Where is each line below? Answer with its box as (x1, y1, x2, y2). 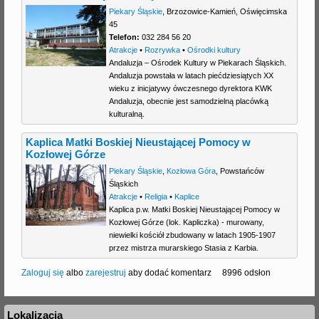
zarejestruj (85, 267, 126, 278)
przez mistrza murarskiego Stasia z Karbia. (108, 243, 258, 252)
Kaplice (174, 192, 199, 201)
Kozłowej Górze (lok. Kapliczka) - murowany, (108, 217, 264, 226)
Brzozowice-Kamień (166, 6, 236, 16)
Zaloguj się (21, 267, 64, 278)
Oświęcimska (239, 6, 287, 16)
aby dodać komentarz (126, 267, 211, 278)
